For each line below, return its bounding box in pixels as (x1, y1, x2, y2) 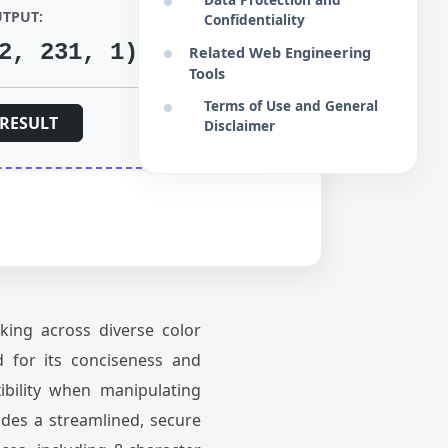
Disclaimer (204, 116, 275, 135)
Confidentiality (204, 10, 305, 29)
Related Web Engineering (189, 43, 371, 62)
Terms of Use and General (204, 96, 378, 115)
